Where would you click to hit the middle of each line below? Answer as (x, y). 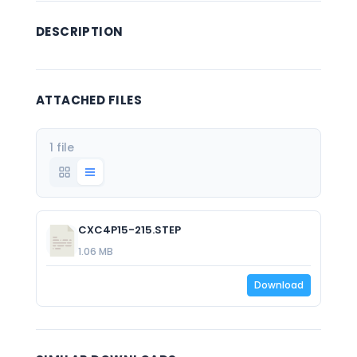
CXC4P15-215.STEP (129, 230)
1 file (61, 147)
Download (279, 285)
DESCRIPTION (79, 31)
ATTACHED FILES (89, 100)
